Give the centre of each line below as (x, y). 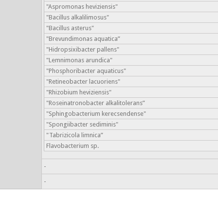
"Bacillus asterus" (70, 28)
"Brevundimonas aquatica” (83, 39)
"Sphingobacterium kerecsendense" (96, 114)
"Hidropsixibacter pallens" (82, 49)
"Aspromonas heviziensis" (82, 7)
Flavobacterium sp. (72, 146)
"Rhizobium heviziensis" (79, 92)
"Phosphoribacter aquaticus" (86, 71)
